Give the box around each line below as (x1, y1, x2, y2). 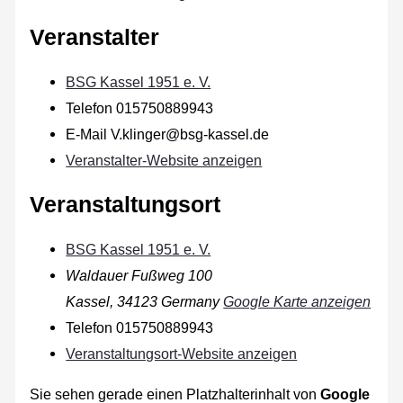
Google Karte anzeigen (223, 292, 372, 309)
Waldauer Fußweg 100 (66, 266, 213, 283)
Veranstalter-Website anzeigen (66, 151, 263, 168)
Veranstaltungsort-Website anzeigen (66, 345, 298, 362)
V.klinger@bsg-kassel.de (111, 125, 270, 142)
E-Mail (66, 125, 112, 142)
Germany (161, 292, 220, 309)
